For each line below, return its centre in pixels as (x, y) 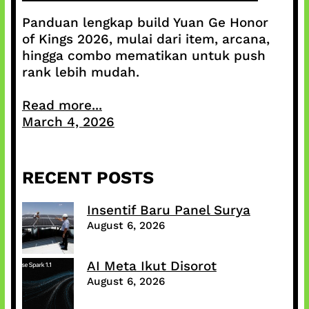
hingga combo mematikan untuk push (143, 56)
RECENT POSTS (88, 178)
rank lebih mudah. (80, 72)
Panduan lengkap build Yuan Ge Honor (145, 23)
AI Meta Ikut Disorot (151, 266)
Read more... (62, 106)
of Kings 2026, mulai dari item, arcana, (146, 39)
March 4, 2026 (68, 122)
